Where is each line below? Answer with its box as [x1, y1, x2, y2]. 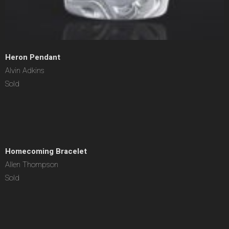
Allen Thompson [5, 159, 58, 170]
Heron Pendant [5, 52, 60, 63]
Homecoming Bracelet [5, 146, 87, 157]
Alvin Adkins [5, 65, 44, 76]
